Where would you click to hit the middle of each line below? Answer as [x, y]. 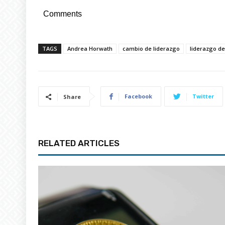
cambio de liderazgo [151, 48]
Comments [63, 14]
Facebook [138, 96]
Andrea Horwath [90, 48]
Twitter [203, 96]
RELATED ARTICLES [79, 143]
